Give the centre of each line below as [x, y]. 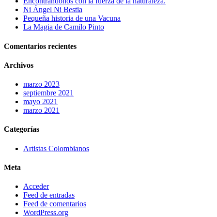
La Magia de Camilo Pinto [64, 27]
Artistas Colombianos [56, 148]
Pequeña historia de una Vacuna [72, 18]
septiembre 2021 [48, 93]
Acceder [36, 186]
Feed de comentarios [55, 204]
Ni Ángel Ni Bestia [53, 10]
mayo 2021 [40, 102]
